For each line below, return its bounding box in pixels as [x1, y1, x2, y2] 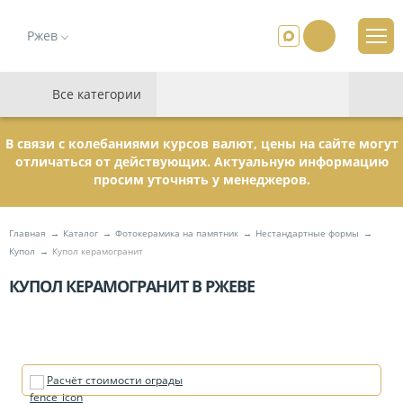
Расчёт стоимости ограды [47, 372, 183, 388]
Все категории [52, 85, 141, 103]
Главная [9, 227, 46, 239]
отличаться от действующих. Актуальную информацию [14, 153, 389, 170]
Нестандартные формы [255, 227, 359, 239]
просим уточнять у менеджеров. [93, 171, 310, 188]
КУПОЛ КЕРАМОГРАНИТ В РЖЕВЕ [9, 275, 255, 297]
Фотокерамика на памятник [115, 227, 238, 239]
